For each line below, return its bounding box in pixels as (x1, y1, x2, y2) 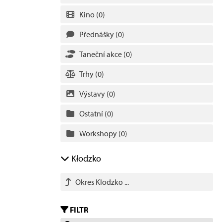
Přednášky (79, 29, 115, 39)
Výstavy (79, 89, 107, 99)
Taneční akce (79, 49, 123, 59)
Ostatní (79, 109, 105, 118)
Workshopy (79, 128, 118, 138)
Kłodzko (69, 153, 101, 164)
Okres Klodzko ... (75, 177, 129, 187)
